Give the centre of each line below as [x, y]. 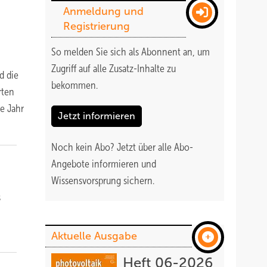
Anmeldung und [103, 11]
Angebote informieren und [104, 164]
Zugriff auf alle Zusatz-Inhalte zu [114, 69]
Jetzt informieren [97, 116]
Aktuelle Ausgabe [94, 236]
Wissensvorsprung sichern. [103, 181]
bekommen [74, 85]
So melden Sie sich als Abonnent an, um [131, 52]
